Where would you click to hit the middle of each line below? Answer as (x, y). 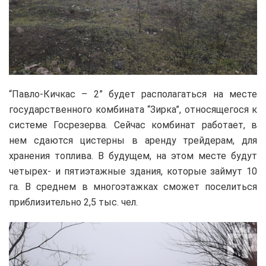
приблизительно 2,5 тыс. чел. (73, 202)
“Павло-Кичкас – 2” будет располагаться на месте (133, 94)
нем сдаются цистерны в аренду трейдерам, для (133, 141)
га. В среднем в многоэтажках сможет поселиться (133, 187)
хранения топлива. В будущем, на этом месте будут (133, 156)
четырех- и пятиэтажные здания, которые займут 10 (133, 172)
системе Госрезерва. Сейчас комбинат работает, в (133, 125)
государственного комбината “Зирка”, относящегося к (133, 110)
